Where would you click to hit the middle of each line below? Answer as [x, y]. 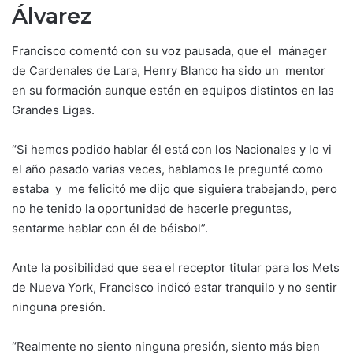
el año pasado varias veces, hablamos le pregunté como [167, 169]
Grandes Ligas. [53, 110]
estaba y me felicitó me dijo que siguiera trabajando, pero [175, 189]
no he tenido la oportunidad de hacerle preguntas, [152, 209]
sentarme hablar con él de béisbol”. [110, 229]
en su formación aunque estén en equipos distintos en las [173, 91]
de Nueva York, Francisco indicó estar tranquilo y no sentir [175, 288]
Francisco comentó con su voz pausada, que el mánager [169, 51]
